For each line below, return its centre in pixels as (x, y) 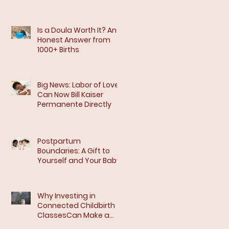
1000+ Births (58, 50)
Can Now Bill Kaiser (70, 95)
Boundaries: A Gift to (74, 151)
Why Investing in (66, 196)
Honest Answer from (74, 40)
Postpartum (59, 141)
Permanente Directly (74, 104)
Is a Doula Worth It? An (77, 30)
